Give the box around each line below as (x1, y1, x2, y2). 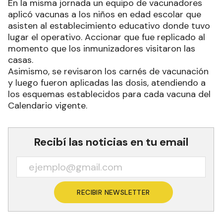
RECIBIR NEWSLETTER (77, 188, 150, 197)
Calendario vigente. (8, 100, 87, 111)
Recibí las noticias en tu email (34, 135, 188, 149)
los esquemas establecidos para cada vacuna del (8, 88, 211, 100)
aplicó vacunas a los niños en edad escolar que (8, 8, 201, 20)
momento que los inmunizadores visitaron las (8, 43, 195, 55)
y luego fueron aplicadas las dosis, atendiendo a (8, 77, 206, 89)
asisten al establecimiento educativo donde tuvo (8, 20, 210, 32)
